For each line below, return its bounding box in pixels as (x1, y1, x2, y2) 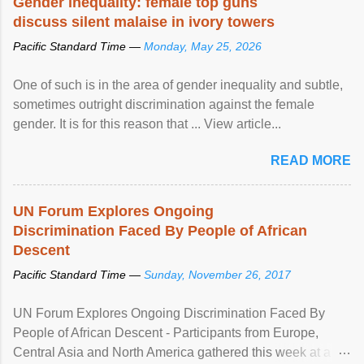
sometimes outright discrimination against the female (13, 97, 314, 111)
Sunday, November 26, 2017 (144, 267, 291, 281)
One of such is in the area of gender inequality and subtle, (13, 77, 343, 92)
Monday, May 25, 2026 (144, 39, 262, 53)
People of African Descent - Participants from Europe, (13, 325, 318, 340)
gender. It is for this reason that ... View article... (13, 116, 281, 131)
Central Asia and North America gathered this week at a (13, 344, 331, 359)
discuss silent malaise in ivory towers (13, 13, 275, 30)
